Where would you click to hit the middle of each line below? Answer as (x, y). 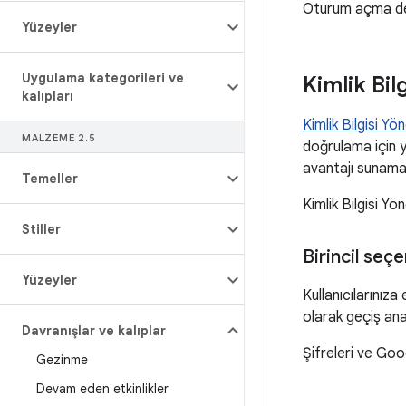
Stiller (41, 229)
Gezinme (62, 360)
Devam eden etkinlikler (102, 389)
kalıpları (48, 96)
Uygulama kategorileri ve (103, 78)
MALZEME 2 (54, 138)
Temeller (50, 179)
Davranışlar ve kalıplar (94, 331)
